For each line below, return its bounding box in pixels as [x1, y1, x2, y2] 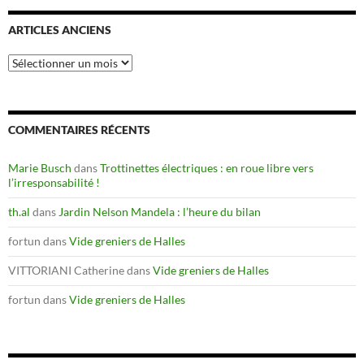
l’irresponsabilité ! [8, 175, 100, 189]
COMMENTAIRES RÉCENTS [8, 122, 150, 136]
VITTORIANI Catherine [8, 262, 124, 277]
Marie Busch [8, 160, 71, 175]
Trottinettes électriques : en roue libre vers [100, 160, 314, 175]
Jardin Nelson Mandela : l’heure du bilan [58, 204, 261, 219]
